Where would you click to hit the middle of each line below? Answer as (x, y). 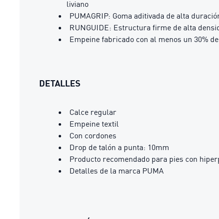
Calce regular (93, 112)
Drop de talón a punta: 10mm (119, 147)
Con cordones (93, 135)
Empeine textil (94, 124)
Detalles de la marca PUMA (117, 171)
